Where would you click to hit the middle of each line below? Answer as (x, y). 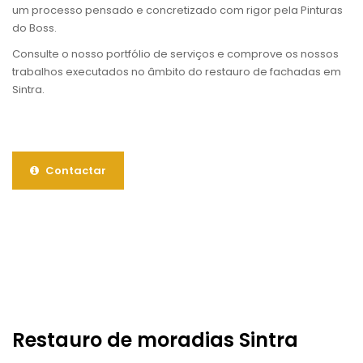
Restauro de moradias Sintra (155, 340)
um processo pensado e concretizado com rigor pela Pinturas (177, 11)
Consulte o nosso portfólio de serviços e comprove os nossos (175, 54)
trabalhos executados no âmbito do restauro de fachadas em (177, 72)
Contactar (75, 171)
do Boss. (34, 28)
